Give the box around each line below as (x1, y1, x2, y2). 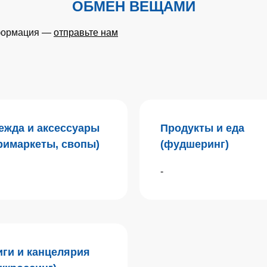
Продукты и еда (160, 122, 244, 134)
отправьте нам (54, 27, 118, 38)
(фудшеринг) (160, 138, 229, 150)
